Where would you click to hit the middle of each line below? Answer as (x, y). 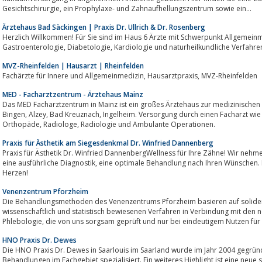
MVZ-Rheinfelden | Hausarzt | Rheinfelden (73, 65)
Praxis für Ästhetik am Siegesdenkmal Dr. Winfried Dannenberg (108, 143)
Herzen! (15, 173)
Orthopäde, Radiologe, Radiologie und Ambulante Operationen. (148, 124)
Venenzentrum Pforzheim (45, 191)
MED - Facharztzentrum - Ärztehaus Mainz (73, 94)
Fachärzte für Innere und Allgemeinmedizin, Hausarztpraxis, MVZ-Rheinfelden (229, 75)
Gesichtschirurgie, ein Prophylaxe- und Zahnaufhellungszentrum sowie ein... (157, 8)
